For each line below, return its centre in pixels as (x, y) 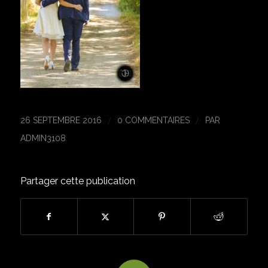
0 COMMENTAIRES (153, 121)
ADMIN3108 (43, 138)
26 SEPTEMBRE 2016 (61, 121)
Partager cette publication (77, 181)
